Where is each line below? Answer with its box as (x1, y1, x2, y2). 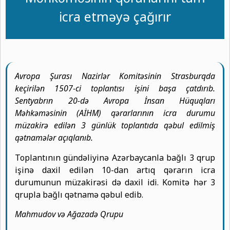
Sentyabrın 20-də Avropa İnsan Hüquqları (15, 95, 215, 107)
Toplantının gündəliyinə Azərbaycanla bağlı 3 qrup (15, 151, 215, 163)
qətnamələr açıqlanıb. (15, 132, 93, 144)
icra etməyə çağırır (59, 8, 171, 26)
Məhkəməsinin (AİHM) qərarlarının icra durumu (15, 107, 215, 119)
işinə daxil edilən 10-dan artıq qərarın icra (15, 164, 215, 176)
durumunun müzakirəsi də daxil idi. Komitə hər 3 (15, 176, 215, 188)
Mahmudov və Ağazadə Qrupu (15, 208, 123, 220)
